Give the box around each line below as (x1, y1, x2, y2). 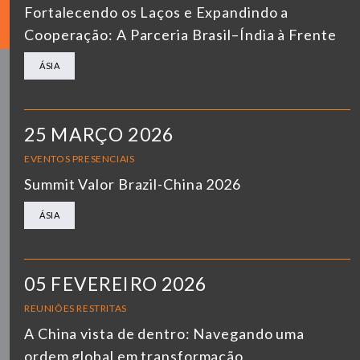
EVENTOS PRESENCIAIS (24, 152, 135, 165)
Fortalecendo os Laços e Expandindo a (24, 2, 289, 21)
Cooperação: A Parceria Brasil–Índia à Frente (24, 25, 337, 43)
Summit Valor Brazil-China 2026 (24, 174, 241, 193)
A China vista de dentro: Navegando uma (24, 324, 305, 342)
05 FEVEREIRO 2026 (24, 272, 207, 295)
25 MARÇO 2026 (24, 122, 174, 145)
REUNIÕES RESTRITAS (24, 301, 127, 314)
